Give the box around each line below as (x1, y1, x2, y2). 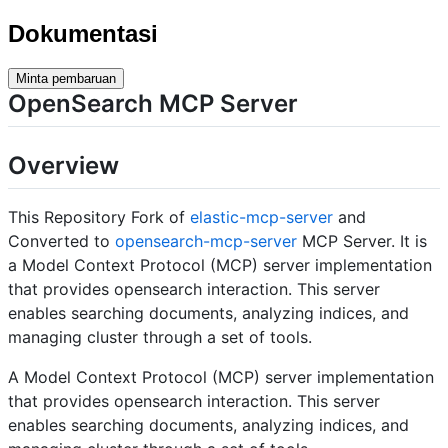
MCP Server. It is (297, 231, 427, 252)
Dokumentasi (8, 19, 158, 47)
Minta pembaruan (16, 70, 116, 86)
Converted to (8, 231, 115, 252)
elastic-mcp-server (190, 207, 333, 228)
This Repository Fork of (8, 207, 190, 228)
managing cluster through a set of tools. (8, 327, 312, 348)
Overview (8, 150, 119, 180)
